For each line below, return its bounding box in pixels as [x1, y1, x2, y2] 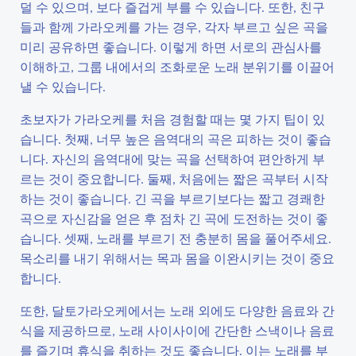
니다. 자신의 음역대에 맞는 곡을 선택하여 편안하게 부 [20, 150, 325, 167]
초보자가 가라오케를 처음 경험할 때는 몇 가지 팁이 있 [20, 110, 325, 127]
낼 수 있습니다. [20, 78, 106, 95]
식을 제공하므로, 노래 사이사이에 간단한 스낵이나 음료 [20, 322, 335, 339]
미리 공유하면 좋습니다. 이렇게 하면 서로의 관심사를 [20, 38, 322, 55]
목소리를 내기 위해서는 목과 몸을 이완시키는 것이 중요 [20, 250, 335, 266]
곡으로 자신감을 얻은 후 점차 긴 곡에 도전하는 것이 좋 [20, 210, 328, 226]
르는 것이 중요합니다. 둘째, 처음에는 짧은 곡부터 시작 [20, 170, 328, 187]
